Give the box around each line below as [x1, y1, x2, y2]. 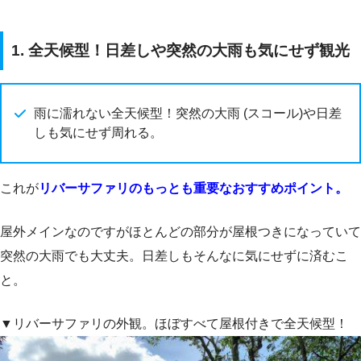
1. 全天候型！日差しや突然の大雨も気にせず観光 [11, 41, 350, 59]
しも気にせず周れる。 [34, 125, 163, 139]
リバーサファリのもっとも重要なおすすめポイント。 [39, 180, 348, 195]
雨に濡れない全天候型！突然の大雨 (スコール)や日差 [34, 106, 342, 120]
